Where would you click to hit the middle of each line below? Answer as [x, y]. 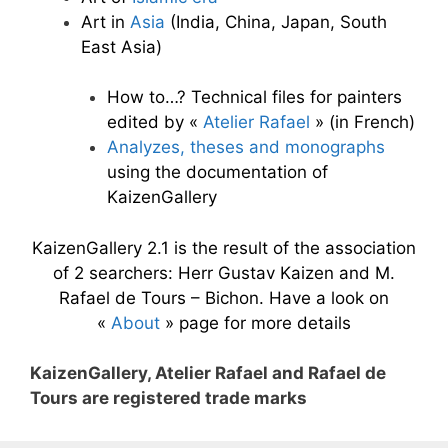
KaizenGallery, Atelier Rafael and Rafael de [208, 373]
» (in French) [362, 122]
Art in [105, 21]
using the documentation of [217, 172]
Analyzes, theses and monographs [245, 147]
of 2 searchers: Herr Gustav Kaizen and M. [224, 272]
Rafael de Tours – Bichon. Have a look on [224, 297]
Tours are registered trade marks [168, 398]
